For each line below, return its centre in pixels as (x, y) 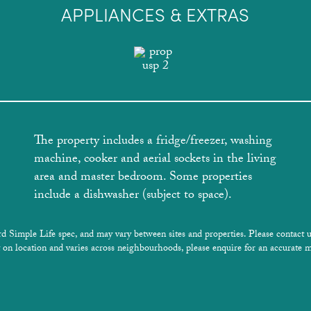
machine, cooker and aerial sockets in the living (155, 160)
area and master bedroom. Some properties (143, 178)
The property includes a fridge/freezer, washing (153, 142)
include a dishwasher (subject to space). (133, 196)
